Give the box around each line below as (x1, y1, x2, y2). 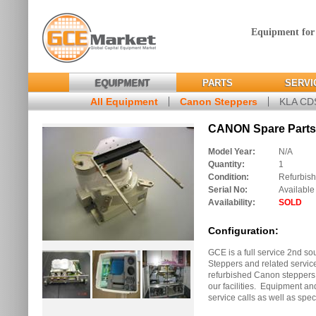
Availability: (208, 197, 255, 207)
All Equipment (90, 96, 158, 107)
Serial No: (208, 185, 248, 195)
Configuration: (208, 225, 279, 236)
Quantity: (208, 159, 245, 169)
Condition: (208, 172, 249, 182)
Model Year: (208, 147, 255, 157)
